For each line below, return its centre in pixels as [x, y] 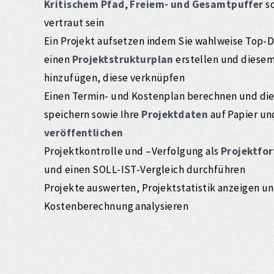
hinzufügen [71, 77]
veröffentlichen [84, 132]
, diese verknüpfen [141, 77]
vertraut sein [74, 22]
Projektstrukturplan [123, 59]
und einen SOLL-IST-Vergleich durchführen [145, 169]
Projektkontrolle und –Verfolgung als [131, 151]
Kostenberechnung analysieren [117, 206]
